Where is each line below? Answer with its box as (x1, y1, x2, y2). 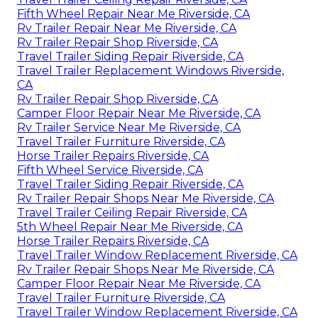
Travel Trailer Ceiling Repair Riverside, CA (17, 206, 247, 220)
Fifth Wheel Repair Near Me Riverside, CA (17, 7, 250, 21)
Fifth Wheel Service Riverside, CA (17, 163, 203, 177)
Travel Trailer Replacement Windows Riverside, (17, 64, 284, 78)
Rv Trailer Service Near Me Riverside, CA (17, 121, 241, 135)
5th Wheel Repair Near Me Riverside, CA (17, 220, 243, 234)
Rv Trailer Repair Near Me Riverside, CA (17, 21, 236, 35)
